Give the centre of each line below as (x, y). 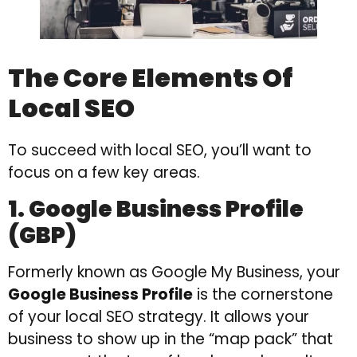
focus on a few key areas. (104, 173)
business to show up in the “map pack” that (171, 339)
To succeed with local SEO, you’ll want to (160, 151)
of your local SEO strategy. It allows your (159, 316)
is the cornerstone (263, 294)
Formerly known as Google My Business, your (174, 272)
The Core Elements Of (150, 78)
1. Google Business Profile (156, 209)
